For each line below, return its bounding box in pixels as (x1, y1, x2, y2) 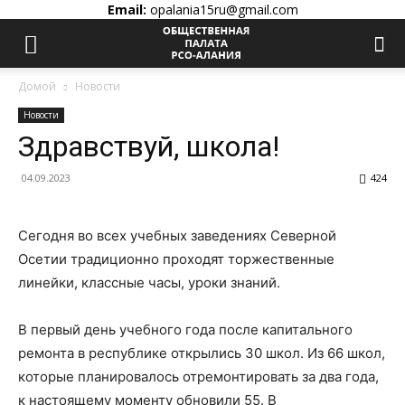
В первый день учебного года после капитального (18, 321, 353, 338)
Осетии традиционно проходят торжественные (18, 250, 334, 268)
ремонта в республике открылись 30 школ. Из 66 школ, (18, 344, 385, 362)
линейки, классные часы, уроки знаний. (18, 274, 284, 291)
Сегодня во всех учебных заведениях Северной (18, 227, 336, 244)
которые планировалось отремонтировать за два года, (18, 368, 379, 385)
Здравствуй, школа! (18, 129, 279, 164)
